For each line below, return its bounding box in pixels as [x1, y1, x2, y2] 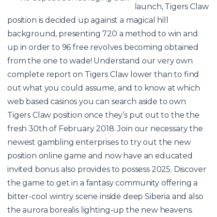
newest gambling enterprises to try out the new [7, 138, 191, 147]
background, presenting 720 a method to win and [7, 29, 198, 39]
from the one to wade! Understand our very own [7, 56, 193, 66]
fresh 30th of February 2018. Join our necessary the [7, 124, 203, 134]
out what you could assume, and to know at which [7, 83, 200, 93]
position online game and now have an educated [7, 151, 193, 161]
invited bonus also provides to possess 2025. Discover [7, 165, 206, 174]
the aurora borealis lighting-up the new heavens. [7, 205, 193, 215]
